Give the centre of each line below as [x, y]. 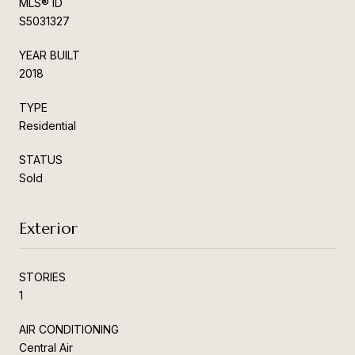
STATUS [41, 159]
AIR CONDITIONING [69, 329]
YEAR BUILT [50, 55]
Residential [48, 125]
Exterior [48, 228]
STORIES [42, 277]
